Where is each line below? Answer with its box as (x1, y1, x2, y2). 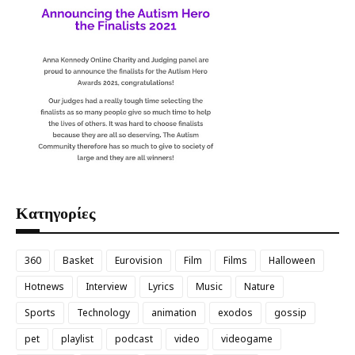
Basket (63, 253, 94, 267)
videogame (221, 331, 273, 345)
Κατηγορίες (16, 200, 95, 223)
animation (151, 305, 197, 319)
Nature (244, 279, 275, 293)
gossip (274, 305, 307, 319)
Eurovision (115, 253, 162, 267)
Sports (25, 305, 55, 319)
